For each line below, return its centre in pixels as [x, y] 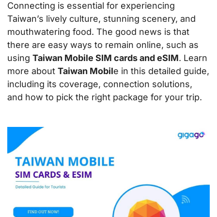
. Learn [193, 58]
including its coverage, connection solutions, [100, 84]
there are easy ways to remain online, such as [103, 45]
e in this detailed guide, [161, 71]
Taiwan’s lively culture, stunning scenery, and [101, 18]
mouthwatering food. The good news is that [98, 31]
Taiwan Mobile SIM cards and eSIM [106, 58]
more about [32, 71]
